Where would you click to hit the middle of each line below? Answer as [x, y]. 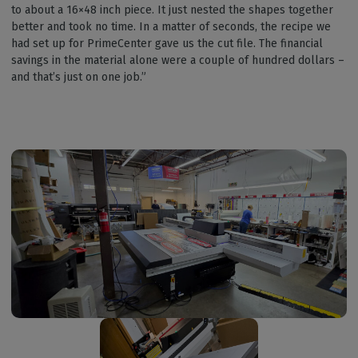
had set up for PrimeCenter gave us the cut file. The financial [167, 44]
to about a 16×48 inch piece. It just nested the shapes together [172, 10]
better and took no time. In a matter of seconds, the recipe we [171, 27]
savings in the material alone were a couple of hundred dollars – [178, 61]
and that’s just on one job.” [80, 78]
